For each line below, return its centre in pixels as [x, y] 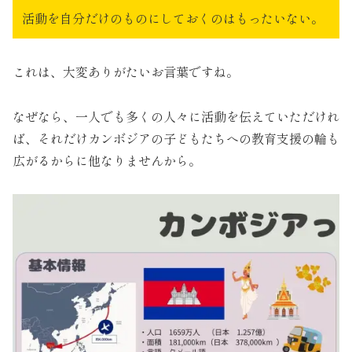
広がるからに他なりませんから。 [107, 161]
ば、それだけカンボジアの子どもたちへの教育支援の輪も [176, 139]
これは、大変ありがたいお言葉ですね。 [126, 72]
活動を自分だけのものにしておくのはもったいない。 [173, 18]
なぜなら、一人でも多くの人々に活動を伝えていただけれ [176, 117]
